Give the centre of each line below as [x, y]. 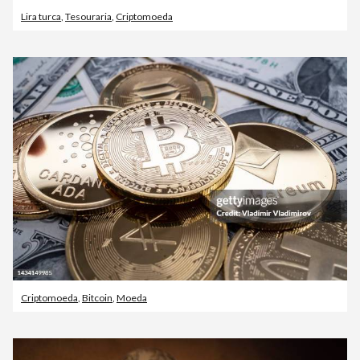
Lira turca [41, 17]
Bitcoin [97, 297]
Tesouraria [88, 17]
